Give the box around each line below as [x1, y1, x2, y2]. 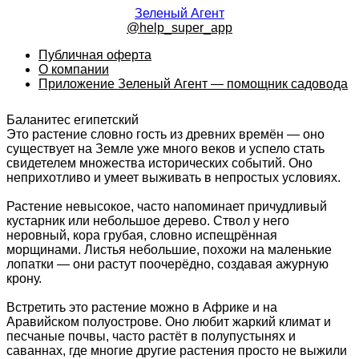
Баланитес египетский [6, 112, 139, 127]
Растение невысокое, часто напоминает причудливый [6, 199, 327, 213]
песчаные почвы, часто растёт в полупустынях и [6, 329, 296, 343]
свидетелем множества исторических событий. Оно [6, 155, 313, 170]
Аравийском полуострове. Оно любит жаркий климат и [6, 314, 331, 329]
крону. [6, 271, 42, 285]
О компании [38, 63, 109, 76]
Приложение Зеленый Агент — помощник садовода [38, 77, 348, 91]
